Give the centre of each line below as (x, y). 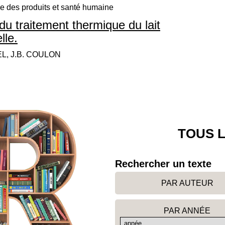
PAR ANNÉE (187, 211)
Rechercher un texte (163, 164)
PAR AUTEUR (187, 183)
